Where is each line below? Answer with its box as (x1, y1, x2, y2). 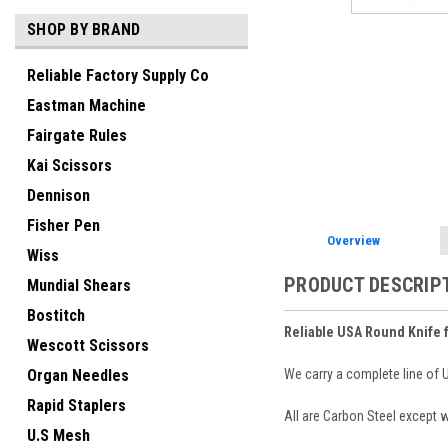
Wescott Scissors (27, 336, 149, 355)
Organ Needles (27, 366, 129, 385)
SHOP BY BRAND (27, 20, 141, 39)
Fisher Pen (27, 216, 100, 235)
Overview (327, 232, 381, 248)
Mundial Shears (27, 276, 131, 295)
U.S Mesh (27, 426, 90, 445)
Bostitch (27, 306, 85, 325)
